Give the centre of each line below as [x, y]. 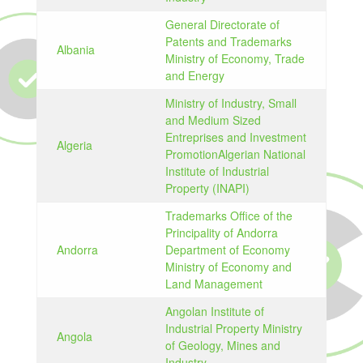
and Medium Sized [213, 120]
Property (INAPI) [209, 188]
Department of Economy [227, 250]
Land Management [214, 284]
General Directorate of [222, 24]
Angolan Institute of [214, 311]
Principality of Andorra [221, 233]
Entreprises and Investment [235, 137]
